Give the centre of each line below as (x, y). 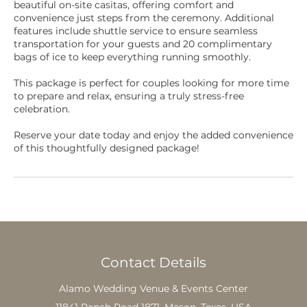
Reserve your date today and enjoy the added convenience (153, 135)
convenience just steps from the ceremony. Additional (144, 18)
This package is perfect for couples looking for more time (151, 83)
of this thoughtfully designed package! (107, 148)
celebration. (42, 109)
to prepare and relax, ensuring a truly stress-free (129, 96)
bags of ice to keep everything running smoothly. (132, 57)
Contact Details (153, 262)
